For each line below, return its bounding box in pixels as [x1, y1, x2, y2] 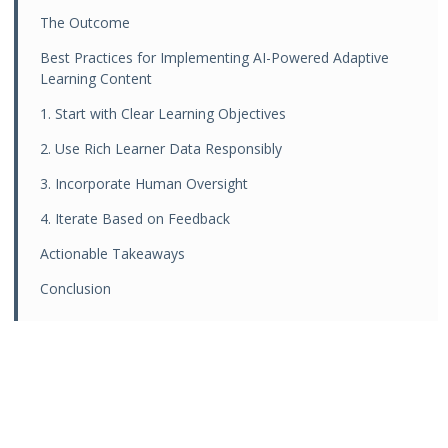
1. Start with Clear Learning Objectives [40, 104, 287, 123]
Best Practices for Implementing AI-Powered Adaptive [40, 48, 390, 67]
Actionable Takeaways [40, 244, 186, 263]
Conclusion [40, 279, 112, 298]
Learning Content [40, 69, 153, 88]
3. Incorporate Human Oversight [40, 174, 249, 193]
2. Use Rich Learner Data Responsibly [40, 139, 283, 158]
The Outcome [40, 13, 131, 32]
